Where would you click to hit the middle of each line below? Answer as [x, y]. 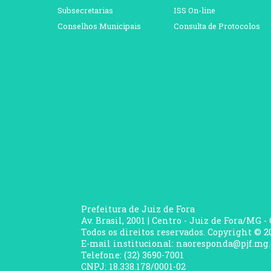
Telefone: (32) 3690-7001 [133, 255]
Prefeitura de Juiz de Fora [138, 209]
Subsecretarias [85, 11]
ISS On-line [194, 11]
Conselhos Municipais [99, 26]
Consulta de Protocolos [217, 26]
